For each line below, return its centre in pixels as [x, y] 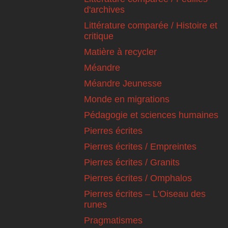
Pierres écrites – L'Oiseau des [145, 194]
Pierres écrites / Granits [132, 162]
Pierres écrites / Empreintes [140, 146]
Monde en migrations [127, 99]
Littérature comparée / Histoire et [151, 25]
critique [99, 36]
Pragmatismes [113, 220]
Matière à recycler [120, 52]
